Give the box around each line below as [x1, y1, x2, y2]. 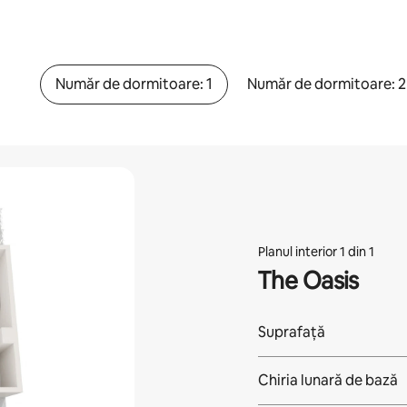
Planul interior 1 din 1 [257, 243, 374, 260]
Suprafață [257, 322, 325, 342]
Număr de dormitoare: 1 [55, 74, 213, 94]
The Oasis [256, 264, 359, 296]
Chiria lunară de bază [257, 370, 398, 390]
